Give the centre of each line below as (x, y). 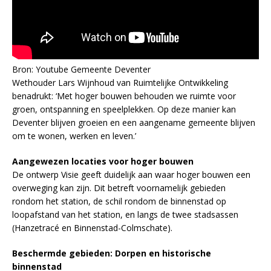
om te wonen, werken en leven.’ (74, 135)
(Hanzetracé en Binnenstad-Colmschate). (92, 227)
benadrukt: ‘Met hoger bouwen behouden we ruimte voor (124, 96)
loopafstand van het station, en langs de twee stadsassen (125, 214)
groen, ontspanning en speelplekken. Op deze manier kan (124, 109)
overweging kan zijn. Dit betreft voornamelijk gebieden (119, 188)
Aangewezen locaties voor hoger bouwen (103, 161)
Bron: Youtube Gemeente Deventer (81, 69)
